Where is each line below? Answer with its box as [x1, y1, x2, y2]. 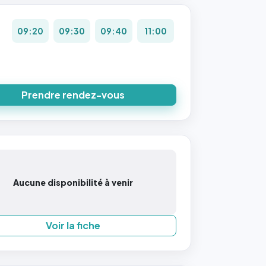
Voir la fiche [46, 219, 101, 232]
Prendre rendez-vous [21, 88, 125, 101]
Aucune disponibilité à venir [13, 177, 134, 188]
